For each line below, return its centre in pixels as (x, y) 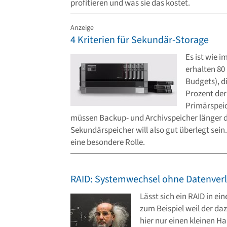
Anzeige (82, 28)
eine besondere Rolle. (108, 143)
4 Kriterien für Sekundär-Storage (140, 40)
